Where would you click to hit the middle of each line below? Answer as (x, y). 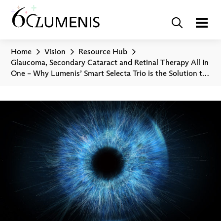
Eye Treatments (38, 84)
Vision (55, 52)
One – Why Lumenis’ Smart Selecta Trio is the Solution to (109, 73)
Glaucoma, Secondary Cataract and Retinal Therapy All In (110, 62)
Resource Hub (103, 52)
